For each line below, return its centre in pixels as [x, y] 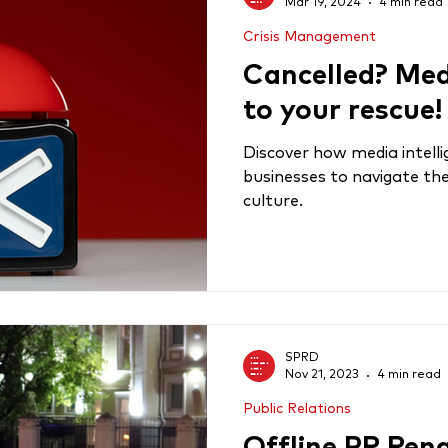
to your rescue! [342, 110]
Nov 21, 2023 [322, 375]
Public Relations [297, 409]
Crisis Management [309, 36]
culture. [273, 200]
